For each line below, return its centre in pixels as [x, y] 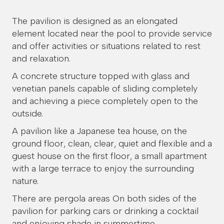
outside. [27, 113]
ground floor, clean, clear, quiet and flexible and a [112, 143]
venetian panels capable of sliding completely [105, 88]
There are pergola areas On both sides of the [104, 198]
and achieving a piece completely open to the [105, 101]
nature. [25, 181]
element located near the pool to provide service [112, 33]
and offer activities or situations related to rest [106, 46]
